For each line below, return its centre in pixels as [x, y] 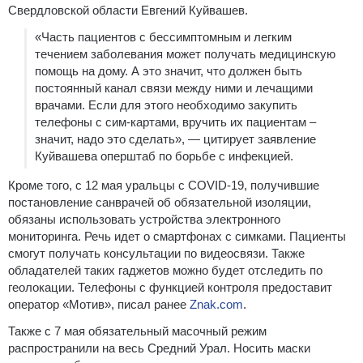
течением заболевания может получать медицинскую [185, 53]
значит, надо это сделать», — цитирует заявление [175, 139]
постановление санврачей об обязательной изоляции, [160, 202]
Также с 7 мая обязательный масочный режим [137, 331]
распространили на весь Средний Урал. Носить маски [159, 348]
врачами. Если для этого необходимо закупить [166, 105]
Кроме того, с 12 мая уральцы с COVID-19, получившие [164, 185]
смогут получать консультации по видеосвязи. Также [156, 253]
